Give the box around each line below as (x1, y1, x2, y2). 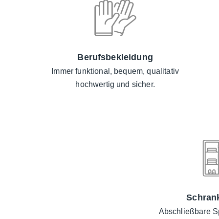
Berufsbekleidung (77, 52, 153, 63)
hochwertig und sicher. (75, 80, 155, 89)
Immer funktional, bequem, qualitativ (51, 67, 179, 76)
